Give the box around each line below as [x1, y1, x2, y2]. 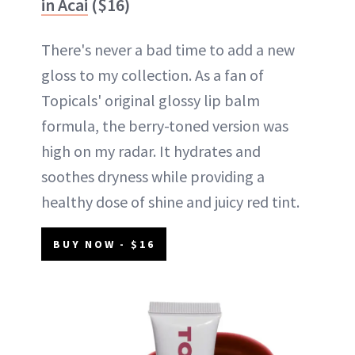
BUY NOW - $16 [53, 236, 155, 251]
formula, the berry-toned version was [41, 115, 288, 136]
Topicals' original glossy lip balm [41, 90, 260, 110]
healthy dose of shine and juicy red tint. [41, 191, 300, 212]
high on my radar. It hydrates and [41, 140, 261, 161]
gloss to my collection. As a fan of [41, 64, 264, 85]
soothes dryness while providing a [41, 166, 265, 186]
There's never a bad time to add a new [41, 39, 295, 59]
